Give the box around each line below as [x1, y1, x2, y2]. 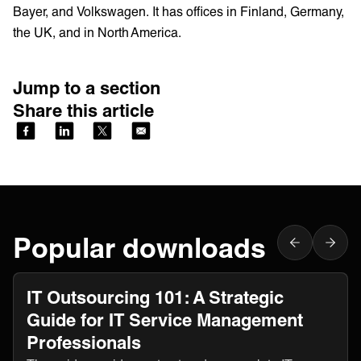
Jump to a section [13, 76, 160, 98]
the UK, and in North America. [13, 23, 181, 39]
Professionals [27, 330, 141, 353]
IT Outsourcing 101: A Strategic [27, 285, 284, 308]
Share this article [13, 98, 154, 121]
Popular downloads [13, 230, 266, 263]
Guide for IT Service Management [27, 308, 303, 330]
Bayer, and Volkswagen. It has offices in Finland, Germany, [13, 2, 344, 19]
